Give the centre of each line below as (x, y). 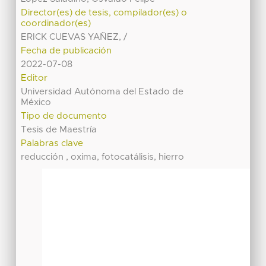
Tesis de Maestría (59, 129)
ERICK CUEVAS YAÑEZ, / (74, 37)
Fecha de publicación (66, 50)
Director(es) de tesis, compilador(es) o (104, 12)
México (36, 102)
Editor (34, 78)
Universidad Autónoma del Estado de (102, 91)
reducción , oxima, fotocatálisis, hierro (103, 157)
